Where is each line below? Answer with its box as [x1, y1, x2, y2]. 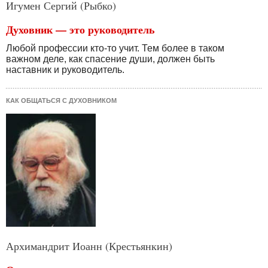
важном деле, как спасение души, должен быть [6, 54, 215, 65]
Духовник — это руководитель [6, 22, 155, 38]
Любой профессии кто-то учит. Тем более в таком [6, 43, 224, 54]
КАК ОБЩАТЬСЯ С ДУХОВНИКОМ [6, 97, 117, 105]
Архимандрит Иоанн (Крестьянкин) [6, 239, 172, 254]
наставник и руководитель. [6, 65, 124, 75]
